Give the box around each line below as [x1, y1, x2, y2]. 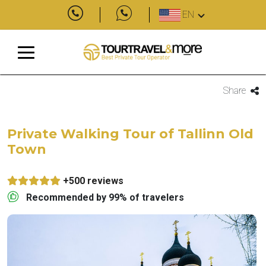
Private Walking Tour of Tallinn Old [7, 126, 254, 142]
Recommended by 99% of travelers [26, 192, 184, 203]
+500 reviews [63, 175, 123, 186]
